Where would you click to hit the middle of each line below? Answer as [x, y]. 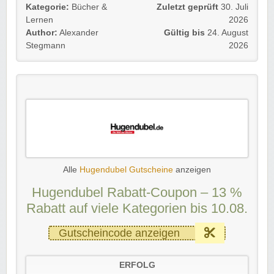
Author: [42, 32]
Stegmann [46, 45]
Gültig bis [184, 32]
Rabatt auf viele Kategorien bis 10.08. [137, 208]
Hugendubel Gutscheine [126, 169]
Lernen [39, 20]
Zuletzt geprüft [187, 7]
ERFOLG [137, 265]
